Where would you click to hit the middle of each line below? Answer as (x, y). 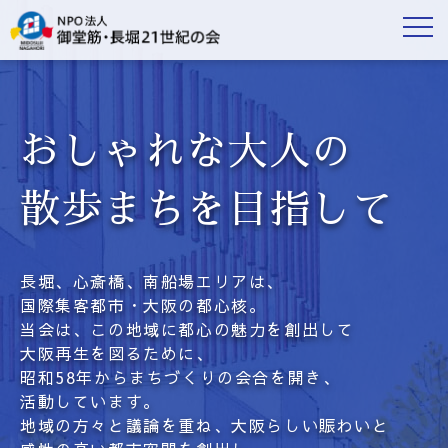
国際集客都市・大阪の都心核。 (143, 305)
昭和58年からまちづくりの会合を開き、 (180, 377)
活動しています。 (90, 401)
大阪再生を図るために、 (117, 353)
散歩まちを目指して (207, 210)
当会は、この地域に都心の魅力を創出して (187, 329)
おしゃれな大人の (186, 152)
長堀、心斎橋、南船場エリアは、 (152, 281)
